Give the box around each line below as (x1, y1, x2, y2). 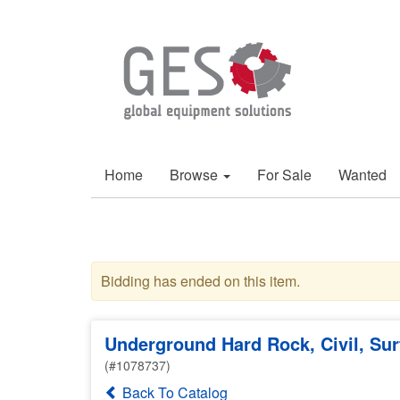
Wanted (338, 164, 387, 185)
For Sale (257, 164, 312, 185)
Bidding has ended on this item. (101, 271, 300, 291)
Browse (170, 164, 221, 185)
